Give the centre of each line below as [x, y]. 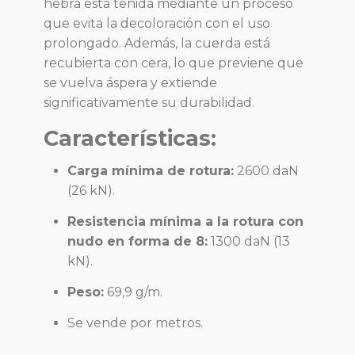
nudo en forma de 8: [137, 242]
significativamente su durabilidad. [149, 103]
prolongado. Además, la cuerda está [157, 44]
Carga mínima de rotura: [151, 171]
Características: [130, 139]
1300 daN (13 [249, 242]
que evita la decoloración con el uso [157, 24]
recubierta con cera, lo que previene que [174, 63]
